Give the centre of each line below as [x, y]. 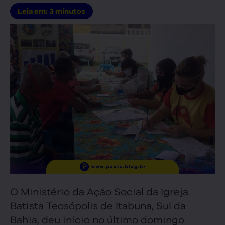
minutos [70, 11]
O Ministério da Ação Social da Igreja [99, 191]
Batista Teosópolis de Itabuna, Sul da [98, 205]
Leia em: [33, 11]
